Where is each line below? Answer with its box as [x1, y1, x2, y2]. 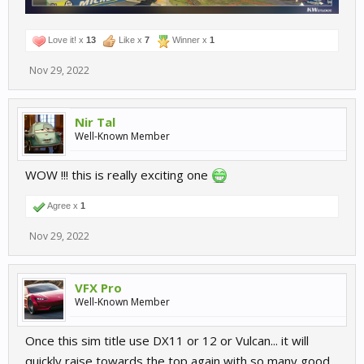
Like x [116, 35, 145, 45]
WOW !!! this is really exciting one [25, 167, 211, 184]
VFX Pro [75, 279, 122, 297]
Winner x [170, 35, 210, 45]
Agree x [45, 201, 80, 211]
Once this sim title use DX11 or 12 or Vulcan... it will [25, 332, 309, 349]
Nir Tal [75, 114, 115, 131]
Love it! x [45, 35, 86, 45]
